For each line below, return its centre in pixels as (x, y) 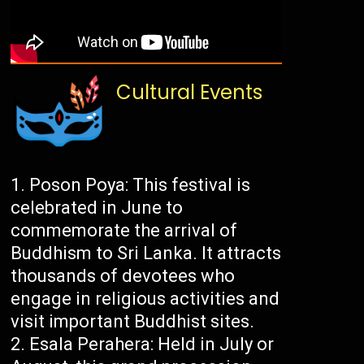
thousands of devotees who (123, 276)
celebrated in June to (97, 208)
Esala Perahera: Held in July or (152, 344)
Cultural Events (190, 93)
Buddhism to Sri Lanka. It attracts (146, 253)
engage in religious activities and (145, 299)
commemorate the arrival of (124, 231)
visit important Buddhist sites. (133, 322)
